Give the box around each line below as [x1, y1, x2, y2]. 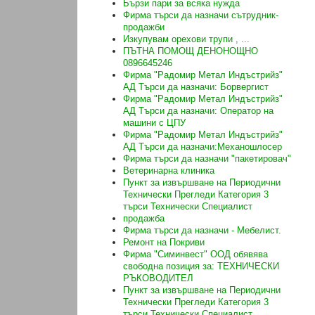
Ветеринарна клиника [123, 165, 214, 176]
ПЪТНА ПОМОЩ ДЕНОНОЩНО [123, 46, 258, 57]
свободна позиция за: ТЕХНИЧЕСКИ [123, 261, 279, 272]
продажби [123, 22, 165, 33]
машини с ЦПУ [123, 117, 186, 129]
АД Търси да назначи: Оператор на [123, 105, 274, 117]
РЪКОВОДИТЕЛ [123, 273, 193, 284]
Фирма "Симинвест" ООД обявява [123, 249, 268, 260]
